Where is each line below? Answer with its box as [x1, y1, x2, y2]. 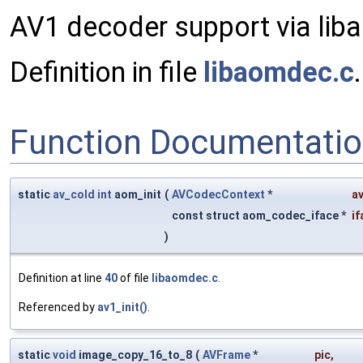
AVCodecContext [172, 188, 265, 202]
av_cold [53, 188, 95, 202]
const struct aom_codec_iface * [172, 209, 348, 223]
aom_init [112, 188, 161, 202]
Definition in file [10, 56, 203, 89]
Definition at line [19, 271, 105, 285]
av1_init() [97, 301, 147, 314]
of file [117, 271, 152, 285]
